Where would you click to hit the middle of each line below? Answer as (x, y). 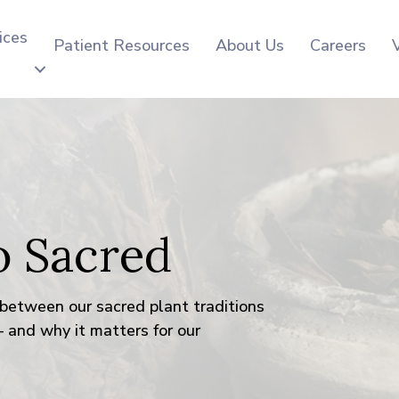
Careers (338, 45)
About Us (250, 45)
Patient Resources (122, 45)
